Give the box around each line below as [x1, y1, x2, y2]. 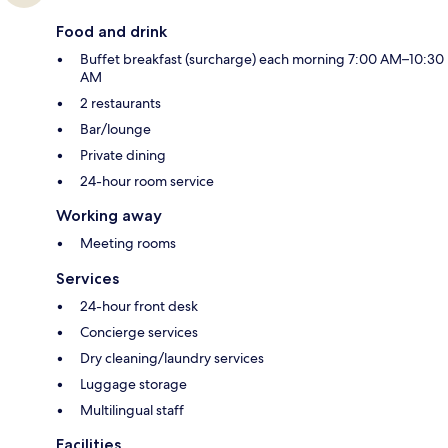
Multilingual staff [80, 400, 184, 419]
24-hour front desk [80, 296, 198, 315]
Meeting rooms [80, 233, 176, 252]
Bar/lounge [80, 119, 151, 138]
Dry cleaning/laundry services [80, 348, 264, 367]
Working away [56, 205, 162, 225]
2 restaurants [80, 93, 161, 112]
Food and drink [56, 21, 167, 41]
